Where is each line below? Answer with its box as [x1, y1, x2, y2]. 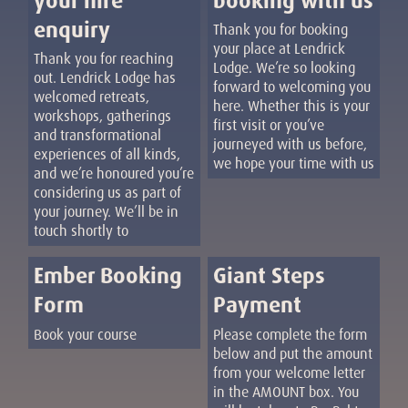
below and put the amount [212, 343, 372, 363]
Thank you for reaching [33, 49, 173, 69]
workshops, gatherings [33, 107, 171, 127]
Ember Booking [33, 261, 182, 291]
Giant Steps [212, 261, 325, 291]
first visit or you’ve [212, 116, 324, 136]
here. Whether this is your [212, 97, 370, 117]
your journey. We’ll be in [33, 202, 178, 222]
